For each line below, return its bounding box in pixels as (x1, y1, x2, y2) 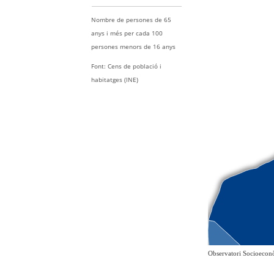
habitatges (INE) (91, 75, 139, 84)
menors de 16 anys (120, 42, 178, 51)
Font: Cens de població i (91, 62, 162, 70)
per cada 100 (124, 29, 163, 37)
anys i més (91, 29, 125, 37)
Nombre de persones (91, 15, 155, 24)
